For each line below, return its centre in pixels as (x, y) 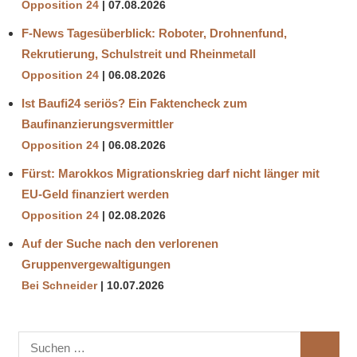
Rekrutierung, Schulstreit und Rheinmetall (139, 54)
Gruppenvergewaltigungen (96, 265)
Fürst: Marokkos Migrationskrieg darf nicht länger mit (171, 174)
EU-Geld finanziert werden (95, 194)
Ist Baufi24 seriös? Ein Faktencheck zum (134, 104)
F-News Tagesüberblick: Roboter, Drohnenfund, (154, 33)
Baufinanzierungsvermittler (98, 124)
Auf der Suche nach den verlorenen (120, 244)
